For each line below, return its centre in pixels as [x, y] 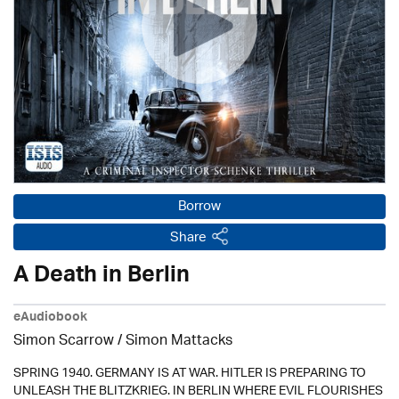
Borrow [199, 207]
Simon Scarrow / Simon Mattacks [123, 342]
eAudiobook [50, 319]
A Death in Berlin [102, 278]
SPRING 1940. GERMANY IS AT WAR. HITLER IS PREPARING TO [190, 374]
